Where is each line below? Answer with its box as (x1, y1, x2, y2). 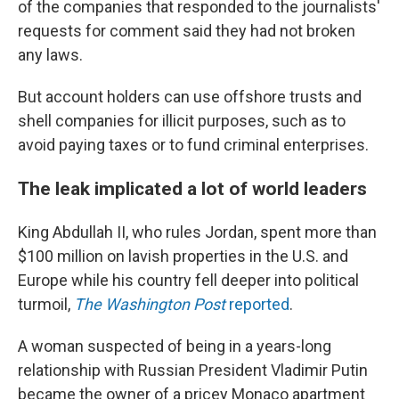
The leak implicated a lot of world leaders (18, 176, 367, 199)
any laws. (18, 45, 83, 64)
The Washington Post (74, 294, 229, 313)
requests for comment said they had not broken (18, 20, 355, 40)
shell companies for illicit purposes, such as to (18, 110, 346, 130)
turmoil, (18, 294, 74, 313)
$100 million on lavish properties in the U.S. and (18, 246, 348, 265)
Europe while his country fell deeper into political (18, 270, 359, 289)
